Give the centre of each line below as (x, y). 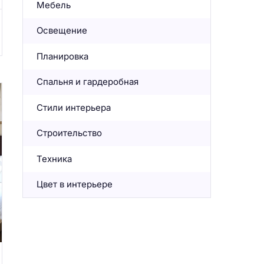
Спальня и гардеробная (87, 82)
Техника (54, 159)
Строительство (69, 133)
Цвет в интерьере (74, 184)
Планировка (62, 56)
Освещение (62, 31)
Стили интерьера (73, 107)
